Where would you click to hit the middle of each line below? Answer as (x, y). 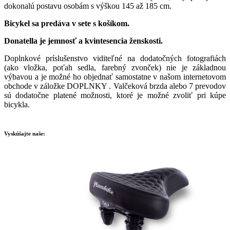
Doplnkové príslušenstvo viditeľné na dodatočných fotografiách (115, 58)
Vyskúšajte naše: (25, 133)
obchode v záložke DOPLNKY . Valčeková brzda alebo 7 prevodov (115, 86)
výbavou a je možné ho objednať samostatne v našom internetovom (115, 76)
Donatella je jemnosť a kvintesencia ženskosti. (83, 41)
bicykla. (17, 104)
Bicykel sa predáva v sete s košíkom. (67, 23)
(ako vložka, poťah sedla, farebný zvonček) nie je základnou (115, 67)
